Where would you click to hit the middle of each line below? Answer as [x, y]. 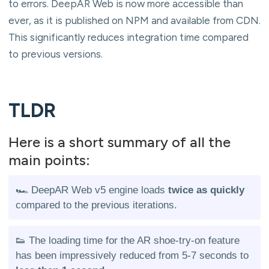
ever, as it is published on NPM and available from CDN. [134, 20]
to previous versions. [56, 54]
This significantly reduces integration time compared [128, 37]
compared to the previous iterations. [96, 205]
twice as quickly [206, 190]
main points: [49, 160]
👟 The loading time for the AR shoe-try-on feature [128, 240]
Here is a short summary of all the [119, 142]
